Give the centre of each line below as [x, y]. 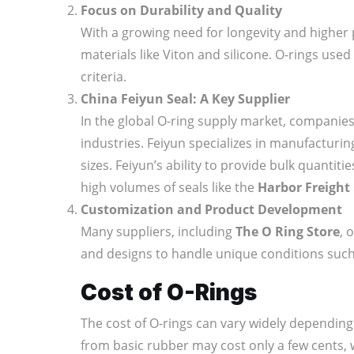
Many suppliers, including [158, 231]
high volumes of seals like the [169, 187]
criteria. [104, 76]
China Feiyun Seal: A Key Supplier [185, 98]
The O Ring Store [288, 231]
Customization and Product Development [211, 209]
